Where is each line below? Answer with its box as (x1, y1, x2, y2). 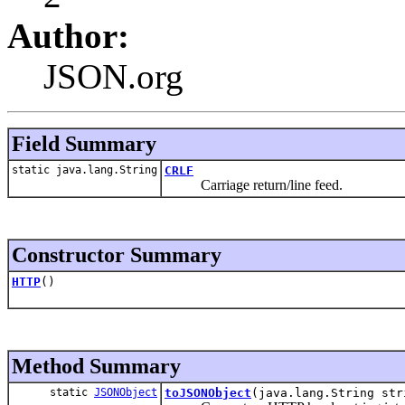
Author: (7, 15, 129, 55)
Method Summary (12, 353, 181, 378)
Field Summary (12, 131, 156, 155)
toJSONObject (165, 385, 251, 400)
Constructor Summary (12, 242, 221, 267)
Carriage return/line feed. (165, 176, 343, 193)
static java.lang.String (12, 163, 157, 176)
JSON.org (43, 56, 184, 96)
